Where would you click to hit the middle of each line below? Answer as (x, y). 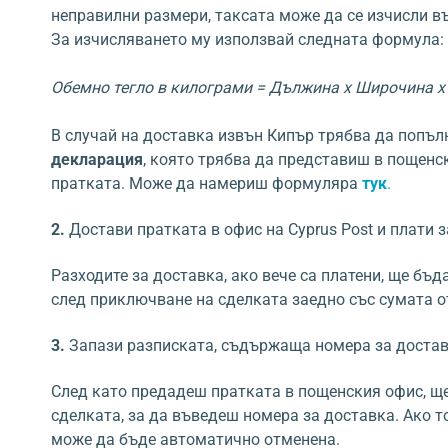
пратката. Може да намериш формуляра (206, 183)
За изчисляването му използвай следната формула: (247, 39)
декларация (97, 159)
